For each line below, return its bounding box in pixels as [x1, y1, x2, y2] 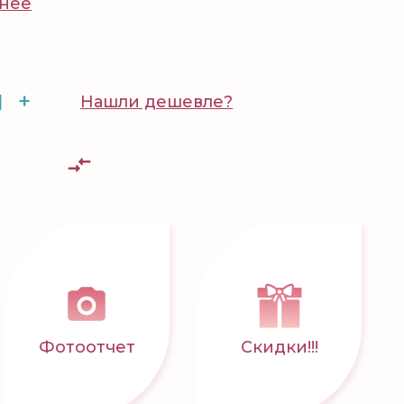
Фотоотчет [38, 336, 135, 357]
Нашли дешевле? [80, 92, 233, 112]
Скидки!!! [240, 336, 318, 357]
